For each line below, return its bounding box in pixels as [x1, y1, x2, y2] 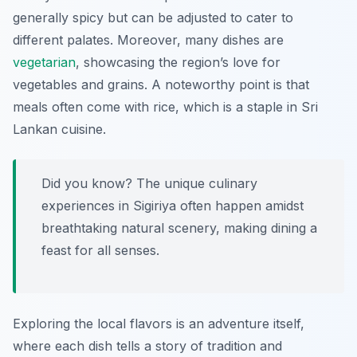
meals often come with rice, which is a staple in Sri [13, 99, 318, 116]
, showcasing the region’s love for [76, 54, 280, 71]
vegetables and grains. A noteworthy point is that [13, 76, 309, 93]
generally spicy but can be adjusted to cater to [13, 10, 293, 26]
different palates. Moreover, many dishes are [13, 32, 284, 49]
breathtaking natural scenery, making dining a [41, 220, 317, 237]
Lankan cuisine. [13, 121, 106, 138]
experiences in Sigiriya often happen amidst [41, 198, 304, 214]
